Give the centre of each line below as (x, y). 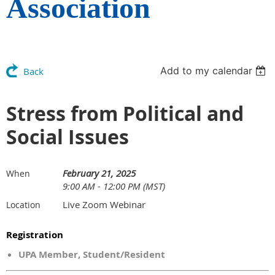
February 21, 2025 (99, 173)
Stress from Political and (125, 114)
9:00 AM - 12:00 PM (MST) (114, 186)
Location (23, 205)
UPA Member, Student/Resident (92, 254)
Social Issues (68, 137)
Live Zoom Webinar (104, 204)
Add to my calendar (207, 71)
